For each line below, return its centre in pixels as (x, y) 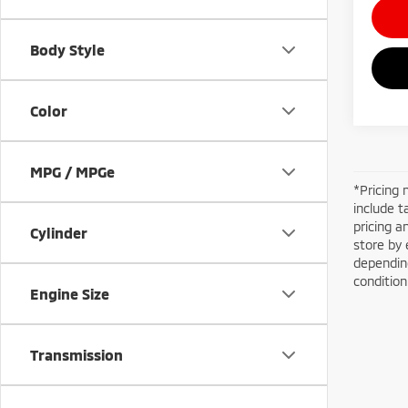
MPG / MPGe (72, 172)
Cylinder (59, 233)
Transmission (76, 355)
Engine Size (70, 294)
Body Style (67, 50)
